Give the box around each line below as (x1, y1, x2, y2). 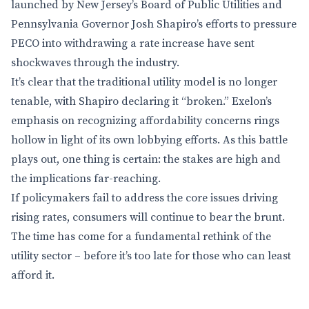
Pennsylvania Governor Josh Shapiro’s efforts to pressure (11, 17, 297, 31)
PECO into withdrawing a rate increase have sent (11, 37, 255, 50)
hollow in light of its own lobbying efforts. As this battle (11, 133, 288, 147)
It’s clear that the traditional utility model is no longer (11, 75, 277, 89)
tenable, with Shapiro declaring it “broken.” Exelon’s (11, 94, 272, 108)
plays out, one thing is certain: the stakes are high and (11, 152, 281, 166)
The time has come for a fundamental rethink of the (11, 230, 271, 243)
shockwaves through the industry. (11, 56, 179, 70)
